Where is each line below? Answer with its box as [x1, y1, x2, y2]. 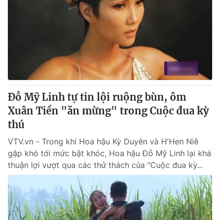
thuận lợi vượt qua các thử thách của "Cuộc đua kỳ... [8, 160, 203, 170]
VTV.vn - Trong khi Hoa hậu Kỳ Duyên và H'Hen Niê [8, 137, 198, 146]
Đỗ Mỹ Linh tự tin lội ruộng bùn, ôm [8, 91, 186, 103]
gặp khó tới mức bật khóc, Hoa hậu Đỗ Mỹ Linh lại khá [8, 148, 211, 158]
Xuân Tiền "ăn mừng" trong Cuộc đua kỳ [8, 105, 209, 117]
